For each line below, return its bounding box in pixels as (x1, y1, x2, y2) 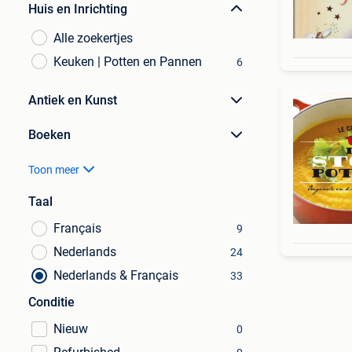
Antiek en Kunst (28, 93, 117, 108)
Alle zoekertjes (53, 31, 133, 46)
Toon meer (28, 163, 79, 176)
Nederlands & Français (53, 268, 178, 283)
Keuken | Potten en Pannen (53, 54, 202, 69)
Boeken (28, 127, 71, 142)
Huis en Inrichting (28, 2, 127, 16)
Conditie (28, 295, 75, 310)
